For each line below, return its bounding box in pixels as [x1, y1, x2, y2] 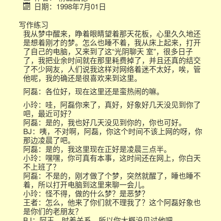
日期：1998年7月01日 [34, 1, 106, 11]
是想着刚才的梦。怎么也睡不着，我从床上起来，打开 [23, 37, 201, 47]
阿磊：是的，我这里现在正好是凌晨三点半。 [23, 144, 171, 154]
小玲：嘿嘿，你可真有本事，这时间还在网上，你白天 [23, 152, 201, 163]
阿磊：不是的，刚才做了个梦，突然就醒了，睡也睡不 [23, 170, 201, 181]
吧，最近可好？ [23, 108, 75, 118]
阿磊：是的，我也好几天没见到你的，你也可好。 [23, 117, 186, 127]
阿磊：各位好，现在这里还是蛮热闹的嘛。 [23, 86, 164, 96]
